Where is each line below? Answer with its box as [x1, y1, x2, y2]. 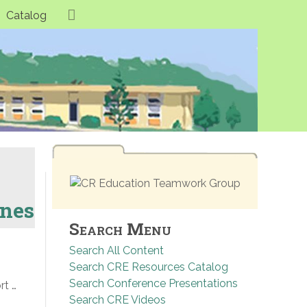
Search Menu [69, 218, 171, 241]
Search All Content [69, 244, 164, 258]
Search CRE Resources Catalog [69, 260, 228, 274]
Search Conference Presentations [69, 277, 238, 291]
